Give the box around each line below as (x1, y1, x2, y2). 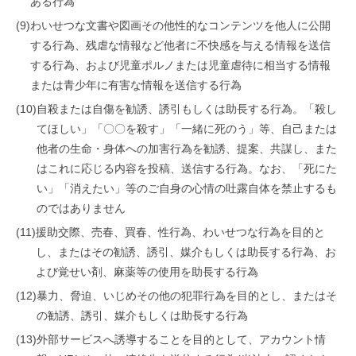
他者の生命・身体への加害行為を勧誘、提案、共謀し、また (37, 142, 337, 155)
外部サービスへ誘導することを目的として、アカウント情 (37, 333, 326, 346)
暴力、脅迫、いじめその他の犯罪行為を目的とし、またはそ (37, 289, 337, 302)
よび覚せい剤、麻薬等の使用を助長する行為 (36, 265, 258, 278)
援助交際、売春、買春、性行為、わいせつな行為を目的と (36, 226, 325, 238)
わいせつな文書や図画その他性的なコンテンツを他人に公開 (30, 19, 331, 32)
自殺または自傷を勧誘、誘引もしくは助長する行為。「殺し (37, 103, 337, 115)
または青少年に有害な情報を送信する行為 (30, 79, 242, 91)
